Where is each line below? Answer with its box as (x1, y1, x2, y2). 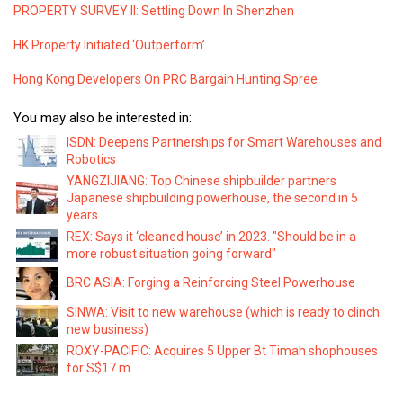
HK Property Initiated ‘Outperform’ (13, 38, 205, 53)
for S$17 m (67, 360, 130, 375)
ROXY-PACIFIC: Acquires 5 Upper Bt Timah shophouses (67, 343, 378, 358)
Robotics (67, 151, 116, 166)
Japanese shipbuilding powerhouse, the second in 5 (67, 190, 358, 205)
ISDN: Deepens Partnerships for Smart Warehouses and (67, 134, 381, 149)
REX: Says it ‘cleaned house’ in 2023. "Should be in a (67, 228, 356, 244)
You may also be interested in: (13, 109, 192, 126)
